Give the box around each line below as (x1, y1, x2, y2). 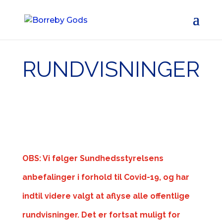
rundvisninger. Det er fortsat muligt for (22, 210, 180, 220)
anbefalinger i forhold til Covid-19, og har (22, 172, 189, 182)
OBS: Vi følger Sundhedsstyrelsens (22, 153, 164, 163)
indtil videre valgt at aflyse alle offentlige (22, 191, 190, 201)
